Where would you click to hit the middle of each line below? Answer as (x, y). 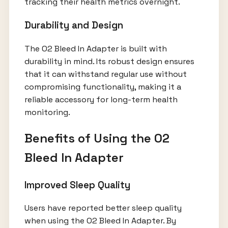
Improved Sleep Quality (77, 185)
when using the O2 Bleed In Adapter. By (100, 221)
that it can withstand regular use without (105, 74)
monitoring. (47, 112)
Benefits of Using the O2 (97, 138)
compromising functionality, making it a (103, 87)
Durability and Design (74, 25)
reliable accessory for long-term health (101, 99)
